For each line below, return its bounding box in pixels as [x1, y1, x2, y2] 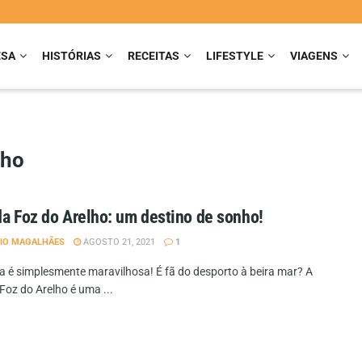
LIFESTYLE [206, 49, 263, 62]
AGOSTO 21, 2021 [81, 237, 155, 247]
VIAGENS [290, 49, 338, 62]
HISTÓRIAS [42, 49, 101, 62]
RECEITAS [128, 49, 179, 62]
